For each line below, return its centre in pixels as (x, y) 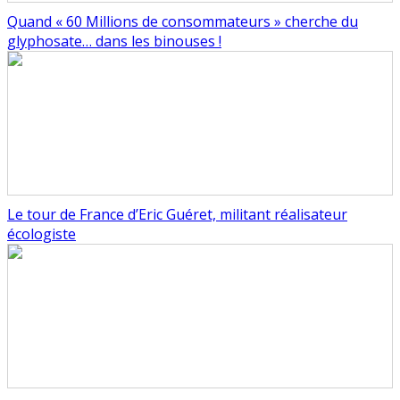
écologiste (42, 234)
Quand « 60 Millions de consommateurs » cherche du (183, 22)
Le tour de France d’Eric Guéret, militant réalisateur (177, 215)
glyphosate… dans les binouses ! (114, 42)
